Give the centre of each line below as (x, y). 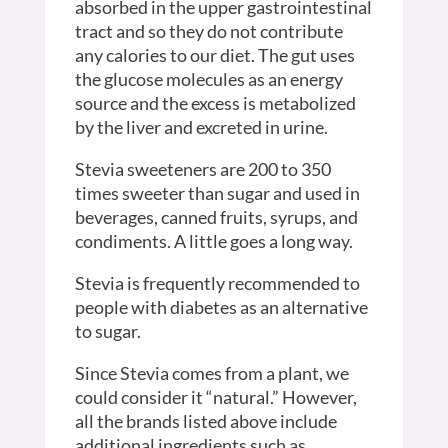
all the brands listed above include (205, 420)
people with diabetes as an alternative (221, 306)
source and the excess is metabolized (215, 102)
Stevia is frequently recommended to (217, 282)
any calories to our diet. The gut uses (214, 54)
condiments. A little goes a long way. (213, 240)
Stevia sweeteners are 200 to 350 (202, 168)
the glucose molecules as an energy (208, 78)
